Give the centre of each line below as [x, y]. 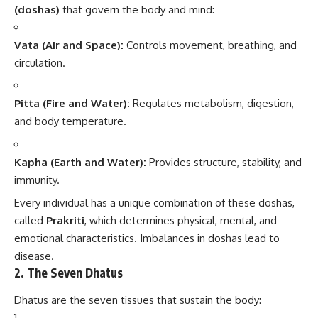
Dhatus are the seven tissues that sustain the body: [138, 300]
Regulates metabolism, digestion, [212, 104]
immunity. [37, 180]
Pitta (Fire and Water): [72, 104]
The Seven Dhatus [75, 273]
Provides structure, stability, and [224, 162]
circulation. [40, 62]
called [30, 221]
